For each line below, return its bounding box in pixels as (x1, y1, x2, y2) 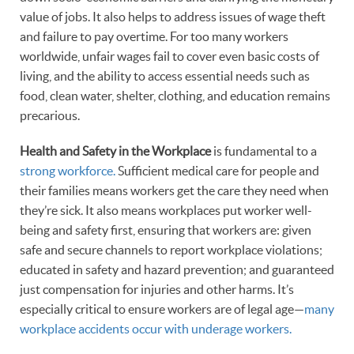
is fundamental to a (211, 143, 317, 158)
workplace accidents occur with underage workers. (20, 321, 292, 336)
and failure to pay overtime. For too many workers (20, 28, 288, 43)
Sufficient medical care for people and (115, 163, 319, 178)
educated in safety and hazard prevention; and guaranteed (20, 262, 334, 277)
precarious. (20, 107, 80, 122)
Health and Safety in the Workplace (20, 143, 211, 158)
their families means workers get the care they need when (20, 183, 329, 198)
